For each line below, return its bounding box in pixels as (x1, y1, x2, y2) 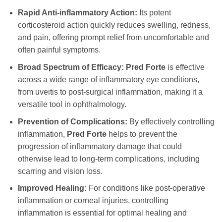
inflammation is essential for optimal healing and (17, 209, 187, 218)
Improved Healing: (17, 184, 87, 193)
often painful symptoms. (17, 46, 101, 55)
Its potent (137, 8, 171, 17)
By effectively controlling (127, 117, 215, 126)
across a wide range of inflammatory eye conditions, (17, 75, 199, 84)
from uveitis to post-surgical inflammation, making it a (17, 87, 203, 96)
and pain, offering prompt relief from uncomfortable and (17, 33, 209, 42)
